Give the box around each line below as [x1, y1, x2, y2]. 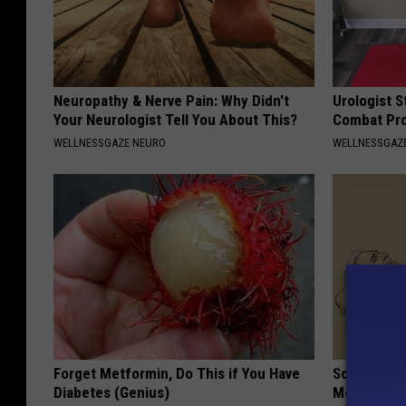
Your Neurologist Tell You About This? [53, 111, 297, 130]
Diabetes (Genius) [53, 383, 169, 402]
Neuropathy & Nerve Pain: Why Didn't [53, 92, 289, 111]
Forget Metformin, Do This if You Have [53, 364, 300, 383]
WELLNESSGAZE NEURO [53, 136, 166, 150]
